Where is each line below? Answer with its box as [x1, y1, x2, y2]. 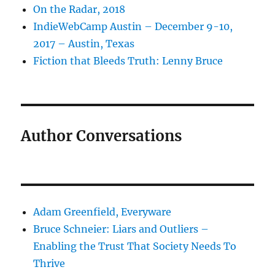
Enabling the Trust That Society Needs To [33, 239, 237, 252]
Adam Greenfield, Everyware [33, 205, 172, 218]
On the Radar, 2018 [33, 2, 126, 15]
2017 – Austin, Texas [33, 37, 135, 50]
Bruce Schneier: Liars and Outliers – [33, 222, 209, 235]
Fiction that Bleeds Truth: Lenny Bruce [33, 54, 223, 67]
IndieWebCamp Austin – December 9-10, [33, 20, 233, 33]
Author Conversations [21, 126, 182, 145]
